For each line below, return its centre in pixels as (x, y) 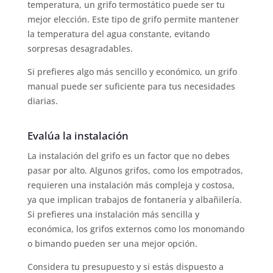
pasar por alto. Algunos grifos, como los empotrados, (135, 170)
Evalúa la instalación (78, 135)
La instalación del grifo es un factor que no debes (128, 155)
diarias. (42, 101)
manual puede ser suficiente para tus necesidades (131, 86)
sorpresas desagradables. (80, 48)
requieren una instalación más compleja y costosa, (131, 185)
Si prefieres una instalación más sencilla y (113, 214)
